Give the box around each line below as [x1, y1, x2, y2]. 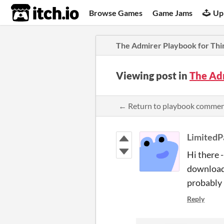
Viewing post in [116, 69, 189, 81]
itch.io [10, 3, 54, 23]
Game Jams [152, 7, 193, 17]
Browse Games [89, 7, 143, 17]
